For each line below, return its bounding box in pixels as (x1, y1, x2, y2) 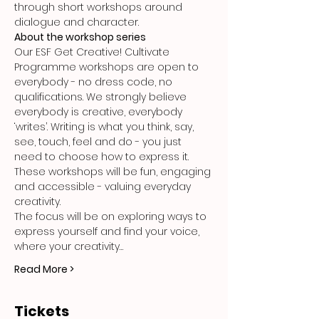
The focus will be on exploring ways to (14, 209, 209, 224)
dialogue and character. (14, 15, 139, 29)
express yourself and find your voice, (14, 224, 202, 239)
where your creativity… (14, 239, 123, 253)
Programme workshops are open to (14, 60, 202, 74)
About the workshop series (14, 30, 146, 44)
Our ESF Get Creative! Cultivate (14, 45, 172, 59)
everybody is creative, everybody (14, 105, 185, 119)
